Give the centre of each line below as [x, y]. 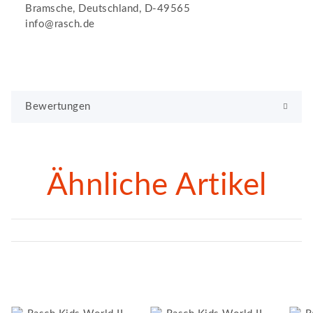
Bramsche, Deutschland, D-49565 [108, 8]
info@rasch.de [60, 24]
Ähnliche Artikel [156, 185]
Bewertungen [58, 106]
